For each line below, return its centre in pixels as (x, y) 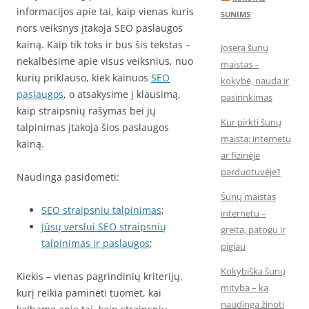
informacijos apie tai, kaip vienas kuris (105, 11)
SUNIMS (235, 14)
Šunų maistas (248, 197)
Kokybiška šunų (253, 271)
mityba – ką (244, 288)
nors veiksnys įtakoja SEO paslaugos (100, 28)
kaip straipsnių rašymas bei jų (86, 111)
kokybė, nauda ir (255, 81)
